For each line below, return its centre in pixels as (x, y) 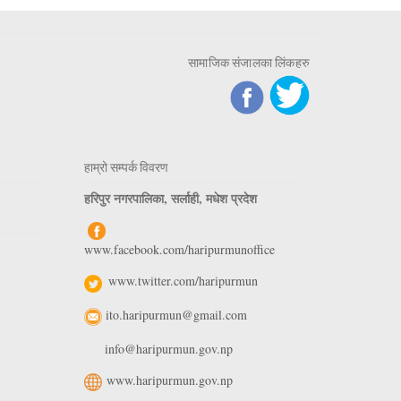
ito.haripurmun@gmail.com (176, 315)
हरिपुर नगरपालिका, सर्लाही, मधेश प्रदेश (172, 199)
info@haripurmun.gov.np (168, 348)
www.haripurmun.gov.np (169, 380)
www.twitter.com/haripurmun (183, 281)
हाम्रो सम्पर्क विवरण (126, 168)
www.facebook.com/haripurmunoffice (179, 249)
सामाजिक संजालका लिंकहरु (249, 62)
